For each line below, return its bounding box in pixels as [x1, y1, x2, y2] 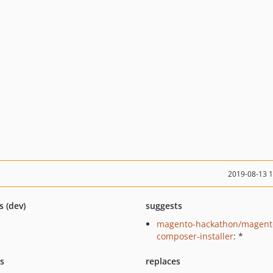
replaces [145, 255, 180, 267]
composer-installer [156, 230, 233, 242]
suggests [145, 200, 182, 211]
